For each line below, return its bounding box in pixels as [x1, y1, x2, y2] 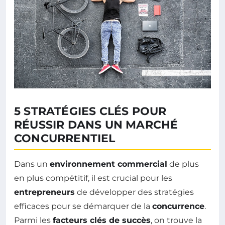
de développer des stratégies [75, 187, 194, 197]
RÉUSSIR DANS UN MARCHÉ [14, 118, 178, 132]
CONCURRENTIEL [14, 132, 116, 146]
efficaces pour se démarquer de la [14, 201, 152, 211]
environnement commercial [50, 159, 167, 169]
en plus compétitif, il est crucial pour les [14, 173, 172, 183]
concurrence [152, 201, 204, 211]
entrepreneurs [14, 187, 75, 197]
